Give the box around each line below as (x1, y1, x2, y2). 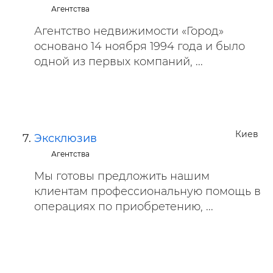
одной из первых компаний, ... (34, 55, 203, 68)
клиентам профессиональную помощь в (34, 185, 261, 198)
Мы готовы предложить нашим (34, 169, 210, 183)
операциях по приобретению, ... (34, 200, 213, 213)
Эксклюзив (34, 132, 97, 145)
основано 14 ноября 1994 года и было (34, 40, 245, 53)
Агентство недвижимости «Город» (34, 24, 224, 38)
